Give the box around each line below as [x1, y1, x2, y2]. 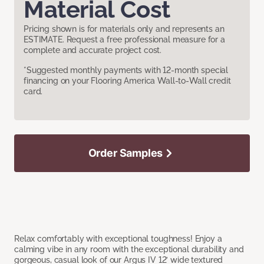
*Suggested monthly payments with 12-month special [24, 65, 229, 75]
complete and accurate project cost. [24, 45, 162, 55]
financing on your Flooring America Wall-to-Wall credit [24, 76, 231, 86]
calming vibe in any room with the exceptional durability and [14, 245, 244, 255]
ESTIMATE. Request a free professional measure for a [24, 35, 225, 45]
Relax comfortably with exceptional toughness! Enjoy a [14, 234, 222, 244]
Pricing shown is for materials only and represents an [24, 24, 225, 34]
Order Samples [88, 147, 163, 160]
